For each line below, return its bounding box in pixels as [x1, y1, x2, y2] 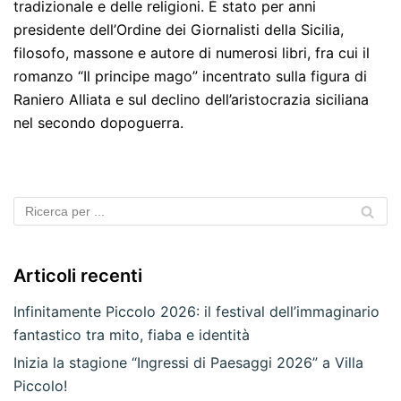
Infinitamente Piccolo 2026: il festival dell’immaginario [13, 303, 380, 321]
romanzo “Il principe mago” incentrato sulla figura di [13, 67, 367, 86]
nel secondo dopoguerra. [13, 114, 183, 132]
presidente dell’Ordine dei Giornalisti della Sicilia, [13, 21, 344, 39]
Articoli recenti [13, 265, 142, 287]
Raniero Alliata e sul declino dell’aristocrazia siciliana [13, 90, 369, 109]
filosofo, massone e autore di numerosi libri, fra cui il [13, 44, 370, 63]
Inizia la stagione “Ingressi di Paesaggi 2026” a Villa [13, 354, 363, 372]
